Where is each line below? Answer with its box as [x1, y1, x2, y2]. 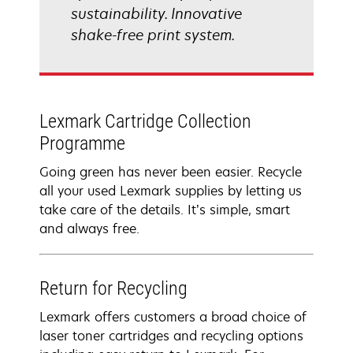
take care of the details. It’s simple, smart [39, 201, 290, 218]
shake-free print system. [71, 25, 235, 44]
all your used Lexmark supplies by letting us [39, 182, 302, 199]
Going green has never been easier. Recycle [39, 163, 302, 180]
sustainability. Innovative [71, 4, 242, 23]
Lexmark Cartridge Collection [39, 110, 251, 132]
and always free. [39, 220, 139, 237]
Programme [39, 132, 125, 154]
